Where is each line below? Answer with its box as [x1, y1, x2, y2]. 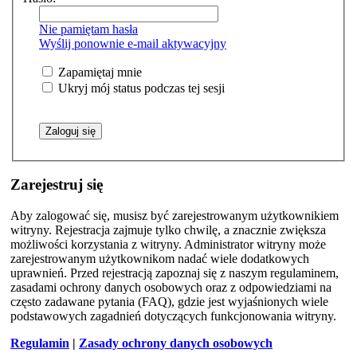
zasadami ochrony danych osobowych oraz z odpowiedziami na [10, 280, 331, 294]
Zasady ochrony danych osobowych [79, 335, 273, 350]
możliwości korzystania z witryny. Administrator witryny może [10, 237, 326, 251]
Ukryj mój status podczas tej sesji [55, 80, 225, 95]
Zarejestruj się [10, 176, 103, 194]
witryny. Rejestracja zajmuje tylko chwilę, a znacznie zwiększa [10, 222, 326, 237]
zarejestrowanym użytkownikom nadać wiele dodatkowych [10, 251, 309, 265]
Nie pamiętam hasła [39, 22, 138, 36]
